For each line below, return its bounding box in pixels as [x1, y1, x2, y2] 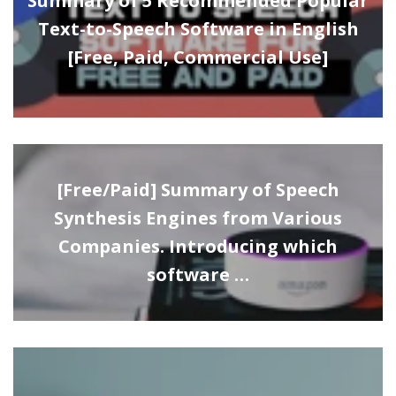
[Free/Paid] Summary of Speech [57, 177, 339, 202]
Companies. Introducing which [58, 233, 338, 258]
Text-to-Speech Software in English [37, 16, 359, 41]
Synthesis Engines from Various [54, 205, 342, 230]
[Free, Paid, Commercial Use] [68, 44, 328, 69]
